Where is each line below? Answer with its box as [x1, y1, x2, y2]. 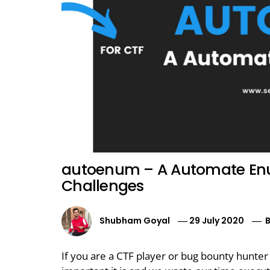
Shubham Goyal [99, 215, 170, 227]
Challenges [61, 175, 144, 197]
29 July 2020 [189, 215, 245, 227]
